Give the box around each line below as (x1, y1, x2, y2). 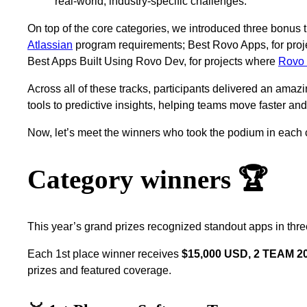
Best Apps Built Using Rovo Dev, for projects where (27, 55, 278, 67)
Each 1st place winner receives (27, 247, 182, 260)
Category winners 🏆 (27, 164, 267, 195)
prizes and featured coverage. (27, 264, 171, 276)
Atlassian (27, 38, 73, 51)
